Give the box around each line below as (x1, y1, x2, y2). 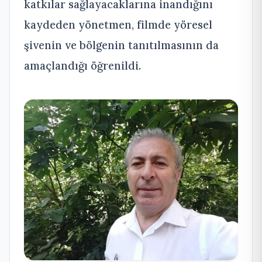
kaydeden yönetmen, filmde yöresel (24, 17, 212, 32)
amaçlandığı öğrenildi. (24, 58, 141, 73)
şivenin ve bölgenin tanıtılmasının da (24, 37, 219, 52)
